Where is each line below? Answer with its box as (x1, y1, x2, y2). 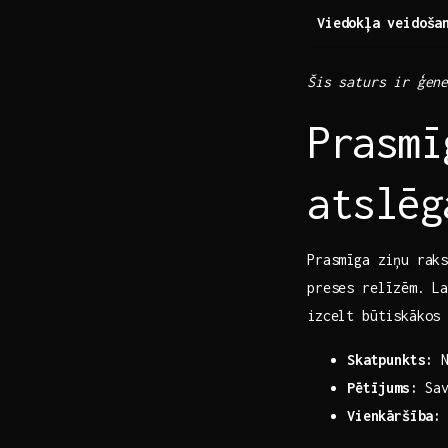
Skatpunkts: (347, 350, 434, 368)
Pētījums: (347, 378, 418, 396)
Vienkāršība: (347, 406, 442, 424)
